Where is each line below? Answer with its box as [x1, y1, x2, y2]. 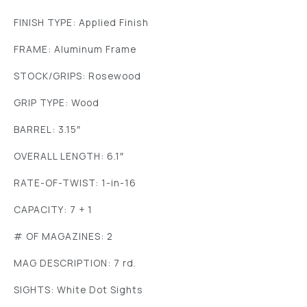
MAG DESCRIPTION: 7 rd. [14, 256, 136, 269]
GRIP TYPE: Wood [14, 95, 99, 109]
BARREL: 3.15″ [14, 122, 81, 136]
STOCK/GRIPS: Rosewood [14, 69, 141, 82]
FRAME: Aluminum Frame [14, 42, 136, 56]
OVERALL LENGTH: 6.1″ [14, 149, 124, 162]
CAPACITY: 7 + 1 [14, 202, 93, 216]
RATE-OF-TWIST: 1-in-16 [14, 175, 136, 189]
